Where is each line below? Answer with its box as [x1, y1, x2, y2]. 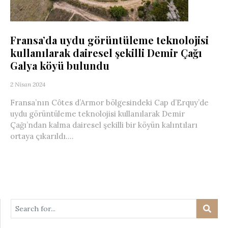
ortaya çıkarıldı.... [10, 131, 74, 141]
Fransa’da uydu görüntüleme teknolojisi [10, 33, 209, 47]
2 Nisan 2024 [10, 80, 45, 88]
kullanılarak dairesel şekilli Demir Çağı [10, 46, 202, 60]
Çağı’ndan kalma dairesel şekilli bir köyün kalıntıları [10, 120, 197, 130]
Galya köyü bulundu [10, 59, 109, 72]
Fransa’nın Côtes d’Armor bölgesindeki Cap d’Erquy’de [10, 98, 209, 107]
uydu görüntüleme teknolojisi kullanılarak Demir [10, 109, 185, 119]
